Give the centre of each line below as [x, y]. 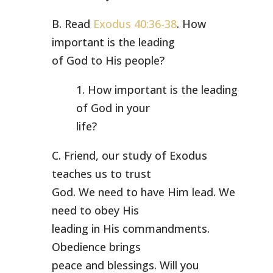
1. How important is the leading [157, 90]
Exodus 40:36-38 [135, 24]
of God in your [113, 108]
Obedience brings [96, 247]
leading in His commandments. [130, 229]
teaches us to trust [101, 174]
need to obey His [95, 210]
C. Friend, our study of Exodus [129, 155]
